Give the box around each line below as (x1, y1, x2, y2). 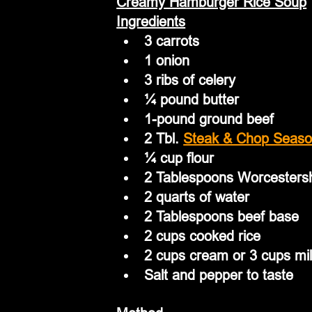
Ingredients (116, 13, 186, 30)
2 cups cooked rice (144, 228, 261, 244)
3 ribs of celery (144, 72, 236, 88)
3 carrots (144, 33, 200, 49)
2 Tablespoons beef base (144, 208, 299, 225)
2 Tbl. (144, 130, 184, 147)
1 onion (144, 52, 190, 69)
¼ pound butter (144, 91, 240, 108)
